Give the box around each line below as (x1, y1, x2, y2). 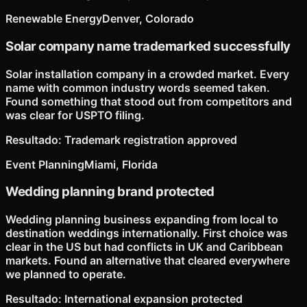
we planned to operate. (5, 267, 126, 281)
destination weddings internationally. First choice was (5, 226, 288, 240)
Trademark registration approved (64, 132, 237, 147)
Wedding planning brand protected (5, 184, 215, 200)
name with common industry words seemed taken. (5, 80, 270, 95)
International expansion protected (64, 292, 243, 306)
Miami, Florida (84, 157, 158, 171)
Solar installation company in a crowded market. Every (5, 66, 289, 81)
